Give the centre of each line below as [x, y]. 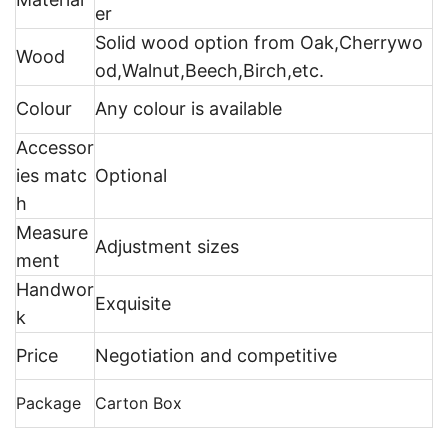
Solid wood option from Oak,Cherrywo [259, 42]
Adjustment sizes [167, 246]
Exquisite [133, 303]
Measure [52, 232]
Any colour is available [188, 108]
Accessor [55, 147]
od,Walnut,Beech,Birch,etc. [209, 70]
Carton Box [138, 402]
